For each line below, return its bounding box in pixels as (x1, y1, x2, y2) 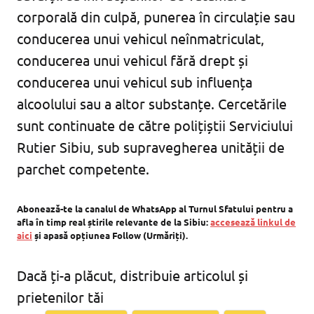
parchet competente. (17, 160, 149, 178)
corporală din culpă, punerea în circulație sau (17, 8, 295, 26)
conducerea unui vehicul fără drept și (17, 51, 248, 69)
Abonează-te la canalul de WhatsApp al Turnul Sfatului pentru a (17, 203, 293, 215)
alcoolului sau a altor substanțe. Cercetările (17, 95, 287, 113)
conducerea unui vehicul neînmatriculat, (17, 29, 264, 48)
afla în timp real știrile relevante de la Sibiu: (17, 216, 210, 228)
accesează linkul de (210, 216, 296, 228)
